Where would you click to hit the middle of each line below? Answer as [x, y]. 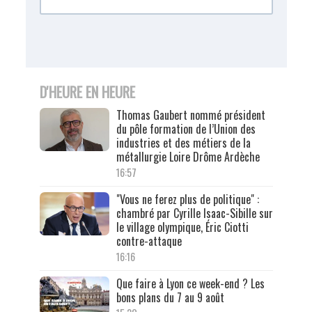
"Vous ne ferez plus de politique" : [187, 199]
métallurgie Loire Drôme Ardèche [188, 156]
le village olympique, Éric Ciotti [182, 227]
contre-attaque [149, 241]
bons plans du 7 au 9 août [170, 297]
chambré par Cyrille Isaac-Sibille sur [194, 213]
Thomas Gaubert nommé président [190, 115]
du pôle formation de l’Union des [186, 128]
